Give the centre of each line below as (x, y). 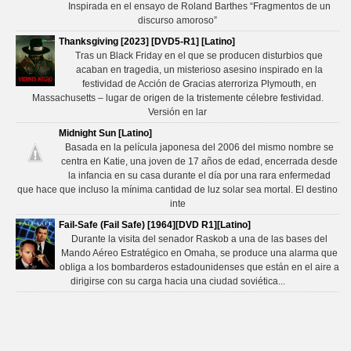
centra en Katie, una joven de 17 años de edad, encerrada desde (199, 161)
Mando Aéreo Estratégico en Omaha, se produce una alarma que (199, 253)
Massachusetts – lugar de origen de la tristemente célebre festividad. (177, 98)
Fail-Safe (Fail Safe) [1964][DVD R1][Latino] (155, 224)
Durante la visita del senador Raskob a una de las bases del (199, 239)
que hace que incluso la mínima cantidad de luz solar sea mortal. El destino (177, 189)
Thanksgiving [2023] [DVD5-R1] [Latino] (147, 41)
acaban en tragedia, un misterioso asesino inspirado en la (199, 69)
